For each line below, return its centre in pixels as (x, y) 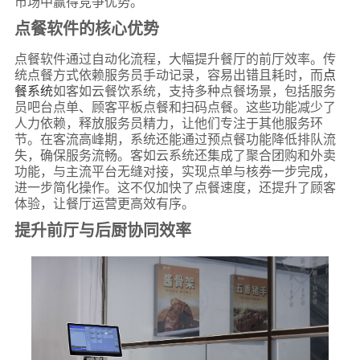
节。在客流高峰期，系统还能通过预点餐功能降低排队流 (175, 139)
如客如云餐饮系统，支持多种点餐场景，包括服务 (194, 90)
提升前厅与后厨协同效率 (102, 229)
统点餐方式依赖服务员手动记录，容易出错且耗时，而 (168, 74)
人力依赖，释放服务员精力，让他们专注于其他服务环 (168, 123)
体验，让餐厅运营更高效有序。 (104, 203)
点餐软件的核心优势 (86, 28)
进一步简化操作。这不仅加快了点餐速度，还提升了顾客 (175, 187)
